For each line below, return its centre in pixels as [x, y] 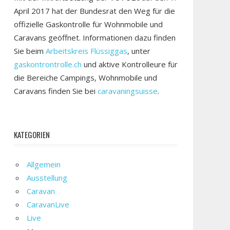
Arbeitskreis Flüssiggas [86, 51]
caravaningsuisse [127, 91]
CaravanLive [48, 204]
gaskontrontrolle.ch [49, 64]
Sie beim [30, 51]
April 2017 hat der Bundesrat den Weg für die [94, 11]
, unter [139, 51]
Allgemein [44, 164]
